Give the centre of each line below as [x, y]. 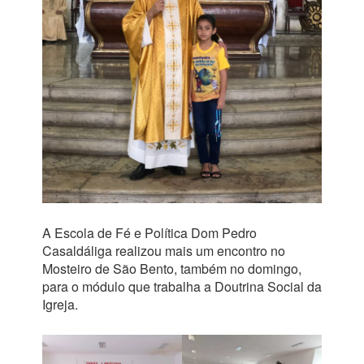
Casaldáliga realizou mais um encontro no [163, 250]
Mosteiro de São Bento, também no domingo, [171, 268]
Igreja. [60, 304]
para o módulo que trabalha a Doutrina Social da [182, 286]
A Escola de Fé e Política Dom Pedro [149, 232]
